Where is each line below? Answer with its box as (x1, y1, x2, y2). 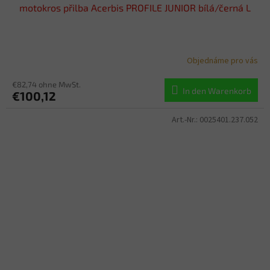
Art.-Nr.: (172, 114, 199, 127)
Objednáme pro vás (187, 54, 258, 67)
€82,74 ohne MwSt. (12, 80, 81, 90)
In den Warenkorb (183, 86, 251, 96)
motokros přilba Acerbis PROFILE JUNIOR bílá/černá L (19, 2, 251, 14)
